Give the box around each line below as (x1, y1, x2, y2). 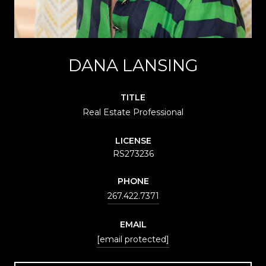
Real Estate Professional (83, 106, 183, 118)
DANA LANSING (68, 55, 198, 75)
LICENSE (115, 135, 151, 146)
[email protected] (97, 233, 169, 245)
